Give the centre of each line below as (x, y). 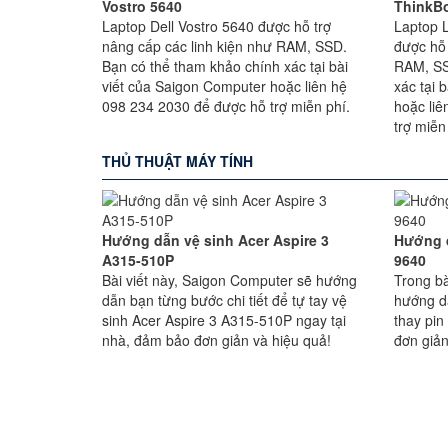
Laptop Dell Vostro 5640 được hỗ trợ (216, 26)
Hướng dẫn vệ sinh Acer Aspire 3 (215, 240)
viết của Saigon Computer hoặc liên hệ (224, 86)
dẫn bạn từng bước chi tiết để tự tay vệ (224, 300)
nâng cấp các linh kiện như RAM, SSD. (224, 46)
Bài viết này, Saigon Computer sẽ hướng (229, 280)
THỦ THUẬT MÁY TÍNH (177, 161)
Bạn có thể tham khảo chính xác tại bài (225, 66)
